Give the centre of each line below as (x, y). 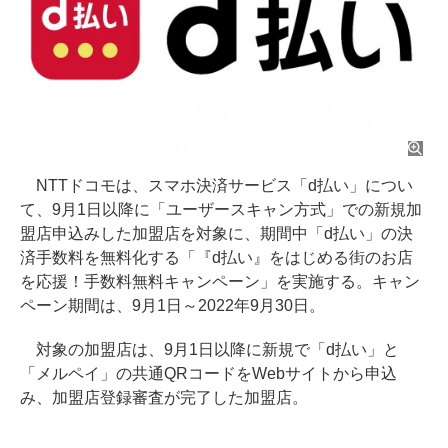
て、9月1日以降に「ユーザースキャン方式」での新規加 (221, 210)
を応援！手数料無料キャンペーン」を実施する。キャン (220, 282)
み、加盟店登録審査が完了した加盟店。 (164, 398)
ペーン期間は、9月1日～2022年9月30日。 (172, 306)
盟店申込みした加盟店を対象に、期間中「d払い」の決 (216, 234)
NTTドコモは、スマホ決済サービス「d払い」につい (216, 186)
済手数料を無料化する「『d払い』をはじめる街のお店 (216, 258)
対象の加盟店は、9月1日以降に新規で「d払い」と (209, 350)
